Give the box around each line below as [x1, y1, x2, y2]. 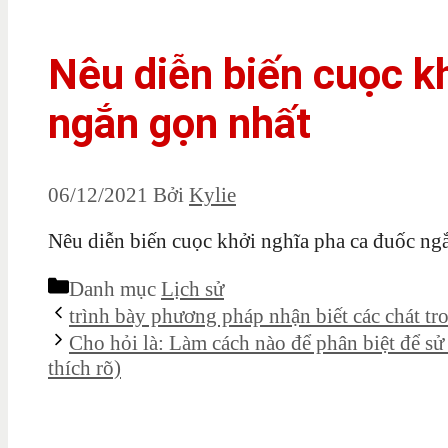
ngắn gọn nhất [48, 98, 311, 148]
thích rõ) [48, 355, 121, 380]
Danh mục [69, 276, 161, 301]
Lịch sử [161, 276, 224, 301]
